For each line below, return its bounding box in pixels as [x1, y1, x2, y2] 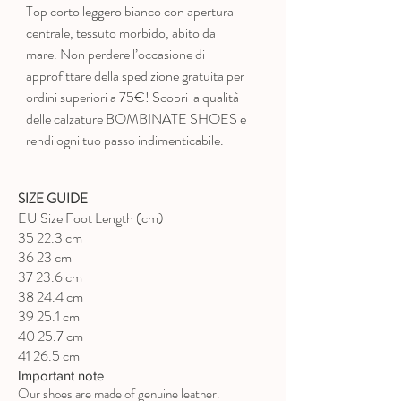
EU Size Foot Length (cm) [18, 208, 164, 229]
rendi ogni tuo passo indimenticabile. [26, 130, 224, 151]
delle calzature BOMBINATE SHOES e [26, 108, 246, 130]
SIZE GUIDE [18, 189, 88, 209]
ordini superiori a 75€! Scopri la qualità [26, 87, 239, 108]
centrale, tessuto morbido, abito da [26, 22, 216, 44]
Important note [18, 368, 104, 384]
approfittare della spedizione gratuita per [26, 65, 244, 87]
